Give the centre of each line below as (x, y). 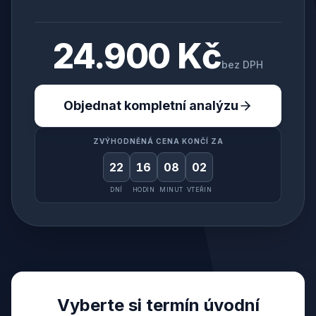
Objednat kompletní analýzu (151, 105)
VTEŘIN (199, 189)
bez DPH (242, 65)
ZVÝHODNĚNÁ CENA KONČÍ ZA (158, 141)
